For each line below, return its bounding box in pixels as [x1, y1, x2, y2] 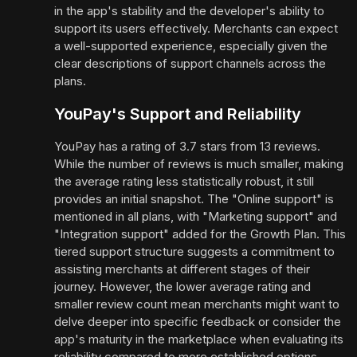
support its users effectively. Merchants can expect [54, 21, 338, 37]
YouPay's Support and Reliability [54, 104, 301, 124]
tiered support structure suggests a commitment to [54, 244, 335, 260]
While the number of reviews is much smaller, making [54, 156, 343, 172]
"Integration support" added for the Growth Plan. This [54, 226, 346, 242]
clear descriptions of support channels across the [54, 56, 326, 72]
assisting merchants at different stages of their [54, 261, 310, 277]
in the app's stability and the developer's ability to [54, 3, 324, 19]
